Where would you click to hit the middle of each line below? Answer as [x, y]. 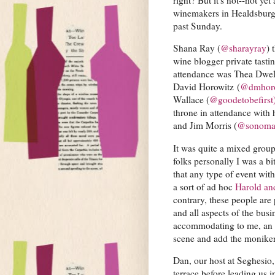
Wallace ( [191, 100]
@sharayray [243, 48]
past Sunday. [198, 25]
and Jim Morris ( [205, 126]
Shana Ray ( [197, 48]
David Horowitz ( [207, 87]
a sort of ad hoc [204, 186]
